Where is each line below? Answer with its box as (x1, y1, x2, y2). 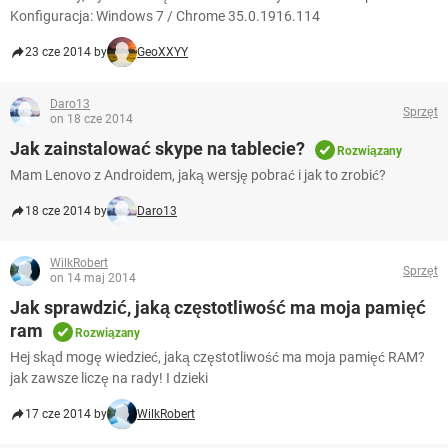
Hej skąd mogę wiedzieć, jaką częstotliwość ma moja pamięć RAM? (10, 349, 425, 366)
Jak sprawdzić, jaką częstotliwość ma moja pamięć (10, 297, 426, 319)
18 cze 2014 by (25, 204, 107, 219)
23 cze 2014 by (25, 45, 107, 60)
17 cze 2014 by (25, 407, 107, 422)
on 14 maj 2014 (50, 271, 136, 286)
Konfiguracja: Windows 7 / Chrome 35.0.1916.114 (10, 8, 320, 25)
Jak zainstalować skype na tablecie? (10, 138, 305, 160)
